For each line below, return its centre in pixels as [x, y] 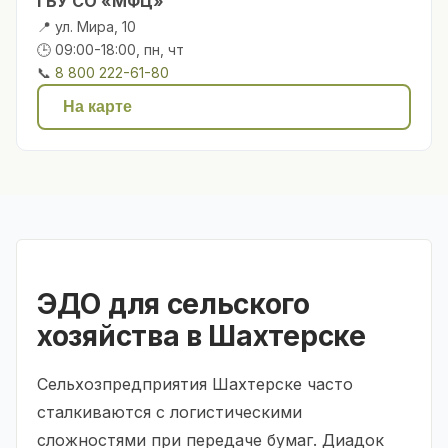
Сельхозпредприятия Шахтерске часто [195, 383]
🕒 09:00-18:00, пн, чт [110, 49]
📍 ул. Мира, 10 [86, 26]
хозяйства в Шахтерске [201, 335]
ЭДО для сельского [173, 303]
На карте [97, 106]
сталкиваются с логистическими [169, 411]
